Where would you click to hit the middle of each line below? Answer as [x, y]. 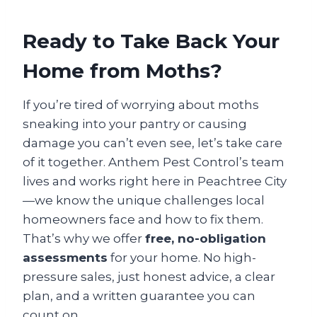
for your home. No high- [182, 258]
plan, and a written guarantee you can [139, 296]
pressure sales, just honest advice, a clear [149, 277]
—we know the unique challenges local [144, 200]
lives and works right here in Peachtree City [155, 181]
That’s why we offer [84, 238]
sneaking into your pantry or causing [135, 124]
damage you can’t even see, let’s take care [152, 143]
